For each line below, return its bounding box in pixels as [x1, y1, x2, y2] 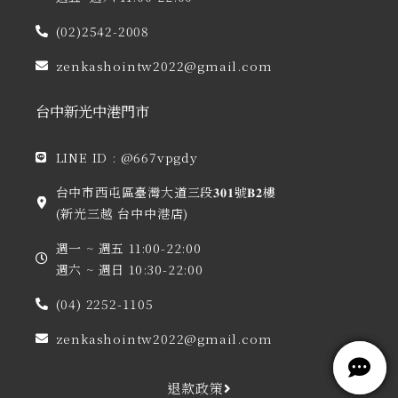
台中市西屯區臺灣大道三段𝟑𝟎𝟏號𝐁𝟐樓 [55, 183, 276, 201]
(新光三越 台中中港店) [55, 204, 189, 222]
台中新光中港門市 [36, 100, 149, 122]
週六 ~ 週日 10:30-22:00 [55, 260, 203, 278]
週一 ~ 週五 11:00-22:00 [55, 239, 202, 257]
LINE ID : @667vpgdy [55, 148, 198, 166]
